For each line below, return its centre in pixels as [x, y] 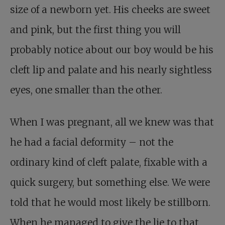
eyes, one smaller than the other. [86, 90]
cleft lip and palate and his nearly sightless [111, 70]
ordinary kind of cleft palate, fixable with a [109, 162]
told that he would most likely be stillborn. [110, 202]
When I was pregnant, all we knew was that [112, 122]
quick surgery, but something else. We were [110, 182]
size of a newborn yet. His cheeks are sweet [110, 10]
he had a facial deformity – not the [92, 142]
